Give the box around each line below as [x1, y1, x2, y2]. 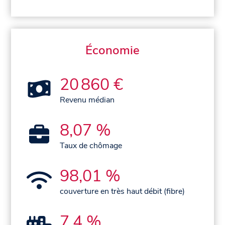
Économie [85, 42, 140, 59]
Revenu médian [60, 94, 115, 106]
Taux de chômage [60, 140, 123, 152]
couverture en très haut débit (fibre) [60, 186, 185, 197]
